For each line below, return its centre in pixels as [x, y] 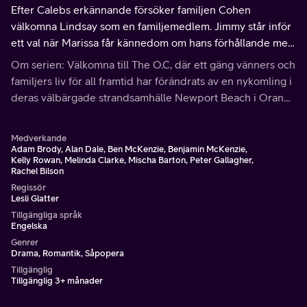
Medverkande [39, 138]
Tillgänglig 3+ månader [57, 281]
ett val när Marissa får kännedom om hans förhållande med [153, 42]
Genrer [25, 242]
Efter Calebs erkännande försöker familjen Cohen [131, 10]
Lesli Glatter [35, 198]
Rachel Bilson [37, 171]
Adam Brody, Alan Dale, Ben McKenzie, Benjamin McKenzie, [129, 149]
